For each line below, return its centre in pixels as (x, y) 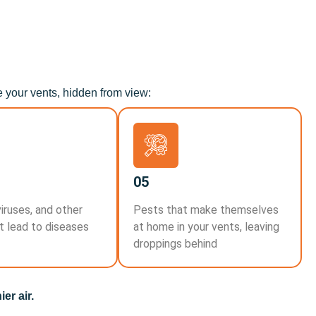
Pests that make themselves (206, 209)
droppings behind (176, 243)
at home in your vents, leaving (207, 226)
